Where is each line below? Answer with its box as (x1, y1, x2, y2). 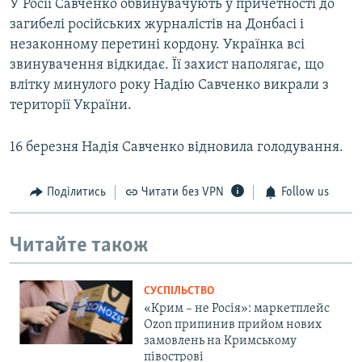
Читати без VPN (141, 186, 224, 200)
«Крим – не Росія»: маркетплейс (144, 302, 330, 316)
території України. (10, 98, 132, 114)
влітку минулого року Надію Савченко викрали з (10, 78, 329, 94)
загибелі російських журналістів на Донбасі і (10, 17, 304, 33)
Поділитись (46, 186, 106, 200)
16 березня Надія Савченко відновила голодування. (10, 140, 343, 156)
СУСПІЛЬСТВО (144, 285, 214, 298)
